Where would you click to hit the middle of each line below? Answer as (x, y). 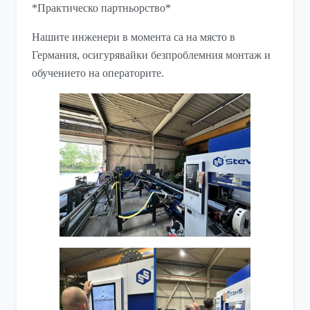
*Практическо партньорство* (102, 8)
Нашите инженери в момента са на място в (134, 37)
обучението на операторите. (98, 73)
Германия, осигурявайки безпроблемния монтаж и (152, 55)
